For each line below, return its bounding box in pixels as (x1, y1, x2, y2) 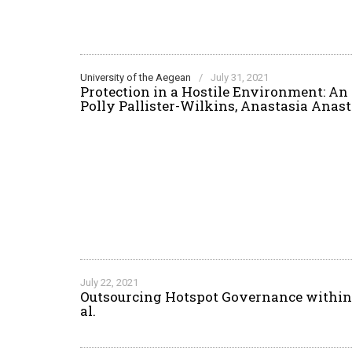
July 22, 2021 (80, 277, 138, 288)
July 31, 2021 (211, 71, 269, 83)
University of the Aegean (80, 71, 191, 83)
